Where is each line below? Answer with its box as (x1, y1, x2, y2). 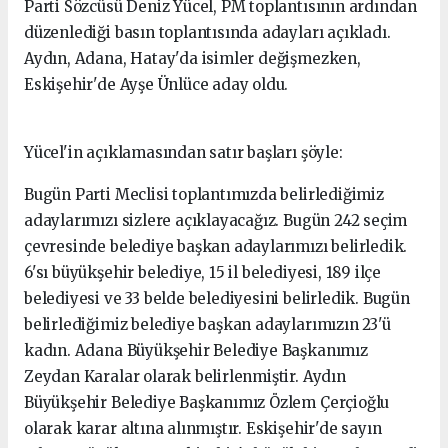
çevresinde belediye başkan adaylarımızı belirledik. (24, 237, 408, 257)
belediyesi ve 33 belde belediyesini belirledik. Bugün (24, 289, 410, 309)
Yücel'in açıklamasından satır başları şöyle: (24, 143, 343, 163)
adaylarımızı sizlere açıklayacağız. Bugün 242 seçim (24, 211, 408, 231)
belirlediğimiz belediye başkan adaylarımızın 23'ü (24, 315, 391, 335)
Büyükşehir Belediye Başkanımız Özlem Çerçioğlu (24, 393, 390, 413)
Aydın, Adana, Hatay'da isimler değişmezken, (24, 49, 361, 69)
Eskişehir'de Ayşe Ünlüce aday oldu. (24, 75, 289, 95)
